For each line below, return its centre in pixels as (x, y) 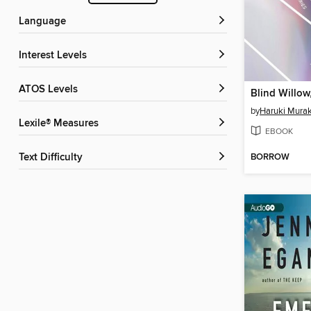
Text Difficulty (53, 158)
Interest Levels (54, 56)
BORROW (270, 158)
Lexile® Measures (61, 124)
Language (45, 22)
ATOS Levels (51, 90)
